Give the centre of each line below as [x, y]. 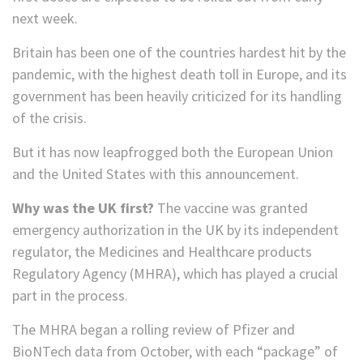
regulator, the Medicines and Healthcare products [162, 252]
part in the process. [70, 296]
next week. [45, 19]
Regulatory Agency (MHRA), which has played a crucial [175, 274]
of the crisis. [49, 118]
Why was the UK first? [85, 208]
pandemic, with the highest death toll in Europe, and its [179, 75]
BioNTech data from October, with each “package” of [175, 352]
